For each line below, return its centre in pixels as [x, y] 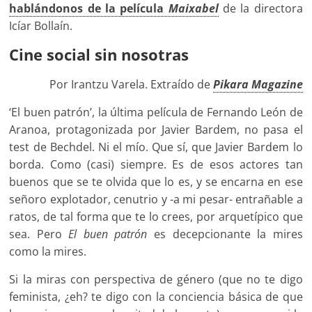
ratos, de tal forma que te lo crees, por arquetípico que [156, 217]
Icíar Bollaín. [41, 26]
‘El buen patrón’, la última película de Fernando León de [156, 112]
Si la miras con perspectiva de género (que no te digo [156, 280]
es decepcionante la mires [225, 234]
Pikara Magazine [258, 85]
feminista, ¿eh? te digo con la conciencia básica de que [156, 297]
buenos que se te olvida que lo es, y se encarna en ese [156, 182]
